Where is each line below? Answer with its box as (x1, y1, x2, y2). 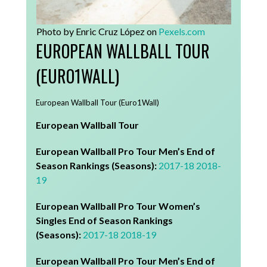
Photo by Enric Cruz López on (36, 25, 159, 37)
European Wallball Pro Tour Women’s (36, 200, 201, 212)
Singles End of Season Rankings (36, 215, 173, 226)
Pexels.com (158, 25, 205, 37)
